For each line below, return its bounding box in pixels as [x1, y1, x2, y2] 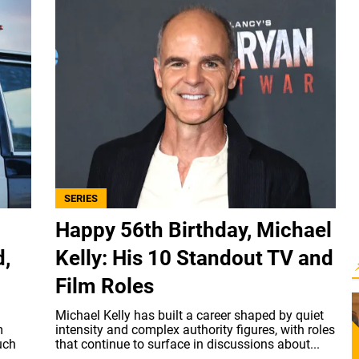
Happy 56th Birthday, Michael [55, 218, 332, 243]
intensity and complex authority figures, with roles [55, 322, 335, 338]
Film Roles [55, 274, 154, 299]
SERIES [64, 192, 98, 205]
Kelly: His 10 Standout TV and [55, 246, 333, 271]
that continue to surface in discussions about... [55, 337, 320, 353]
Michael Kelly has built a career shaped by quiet [55, 308, 324, 324]
